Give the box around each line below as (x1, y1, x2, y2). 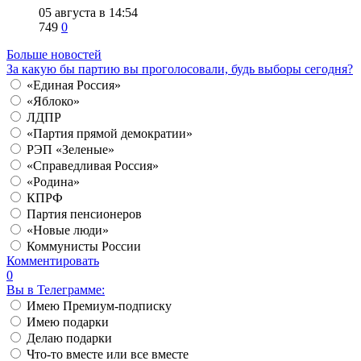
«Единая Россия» (27, 78, 121, 93)
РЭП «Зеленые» (27, 143, 114, 157)
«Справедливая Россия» (27, 159, 159, 173)
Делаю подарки (27, 331, 112, 346)
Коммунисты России (27, 239, 141, 254)
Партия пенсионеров (27, 207, 142, 222)
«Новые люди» (27, 223, 109, 238)
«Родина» (27, 175, 80, 189)
